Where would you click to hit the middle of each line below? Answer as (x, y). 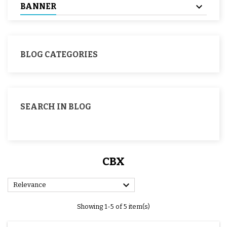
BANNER (38, 6)
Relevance (30, 184)
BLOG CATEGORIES (59, 54)
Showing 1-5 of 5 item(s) (113, 206)
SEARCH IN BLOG (56, 106)
